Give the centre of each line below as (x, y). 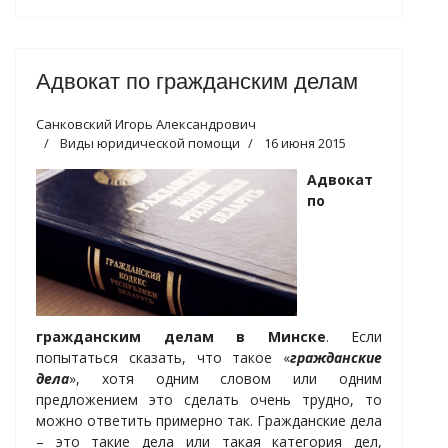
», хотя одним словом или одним (225, 378)
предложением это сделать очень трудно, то (209, 399)
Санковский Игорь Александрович (146, 124)
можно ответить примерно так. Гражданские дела (209, 420)
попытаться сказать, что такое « (163, 357)
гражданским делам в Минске (181, 336)
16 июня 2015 (305, 143)
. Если (353, 336)
